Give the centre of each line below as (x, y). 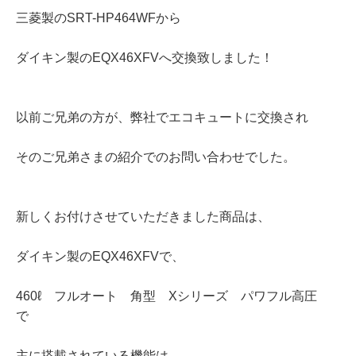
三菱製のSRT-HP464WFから (99, 18)
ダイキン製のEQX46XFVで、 (100, 257)
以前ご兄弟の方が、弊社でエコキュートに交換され (162, 118)
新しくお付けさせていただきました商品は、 (143, 217)
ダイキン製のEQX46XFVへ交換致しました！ (145, 58)
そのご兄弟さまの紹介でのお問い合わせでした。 (156, 157)
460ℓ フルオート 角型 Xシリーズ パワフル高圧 (173, 296)
